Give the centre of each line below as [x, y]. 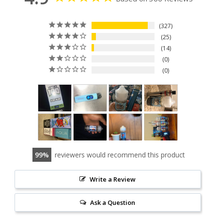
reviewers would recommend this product [120, 155]
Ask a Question [113, 203]
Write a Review [113, 179]
